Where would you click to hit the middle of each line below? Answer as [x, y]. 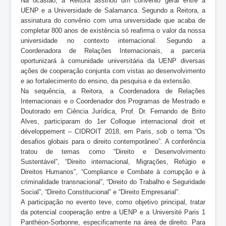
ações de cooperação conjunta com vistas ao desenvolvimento [113, 71]
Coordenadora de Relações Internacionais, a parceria [113, 50]
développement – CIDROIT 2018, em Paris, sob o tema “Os [113, 131]
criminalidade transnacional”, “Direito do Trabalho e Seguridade [113, 182]
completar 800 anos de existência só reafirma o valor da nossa [113, 30]
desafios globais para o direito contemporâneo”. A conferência [113, 141]
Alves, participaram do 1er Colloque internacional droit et [113, 121]
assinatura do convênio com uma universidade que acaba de [113, 20]
